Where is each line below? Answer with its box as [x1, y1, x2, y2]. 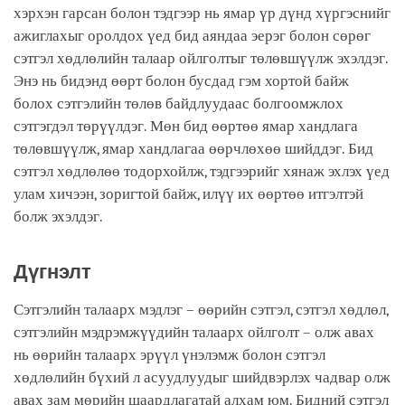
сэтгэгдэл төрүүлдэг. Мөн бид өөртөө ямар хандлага [14, 117, 358, 135]
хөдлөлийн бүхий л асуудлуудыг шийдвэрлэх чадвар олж [14, 368, 391, 386]
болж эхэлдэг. [14, 207, 114, 225]
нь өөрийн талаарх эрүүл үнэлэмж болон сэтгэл [14, 345, 325, 363]
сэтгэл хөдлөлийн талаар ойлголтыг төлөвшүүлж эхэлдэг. [14, 49, 388, 67]
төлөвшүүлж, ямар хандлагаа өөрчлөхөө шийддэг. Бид [14, 139, 373, 157]
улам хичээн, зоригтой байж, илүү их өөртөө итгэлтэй [14, 184, 363, 202]
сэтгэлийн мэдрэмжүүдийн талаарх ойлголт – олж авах [14, 323, 374, 341]
